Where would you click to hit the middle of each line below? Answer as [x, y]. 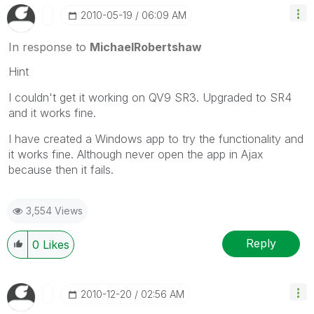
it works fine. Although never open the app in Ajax [136, 154]
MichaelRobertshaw [146, 47]
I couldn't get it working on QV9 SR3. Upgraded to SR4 [150, 97]
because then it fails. [61, 169]
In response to [49, 47]
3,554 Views [54, 210]
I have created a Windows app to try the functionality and [156, 138]
